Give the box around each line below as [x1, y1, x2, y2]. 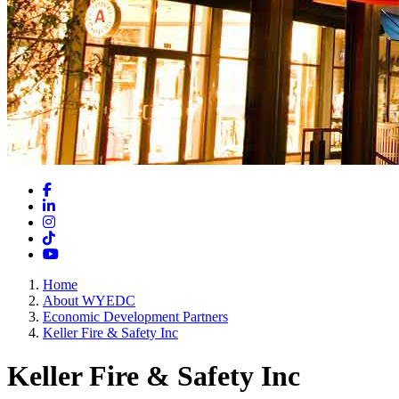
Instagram [54, 214, 110, 229]
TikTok [54, 230, 95, 245]
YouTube [58, 246, 110, 261]
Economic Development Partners [43, 309, 228, 324]
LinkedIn [54, 198, 106, 213]
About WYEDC [43, 293, 135, 308]
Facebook [51, 182, 106, 197]
